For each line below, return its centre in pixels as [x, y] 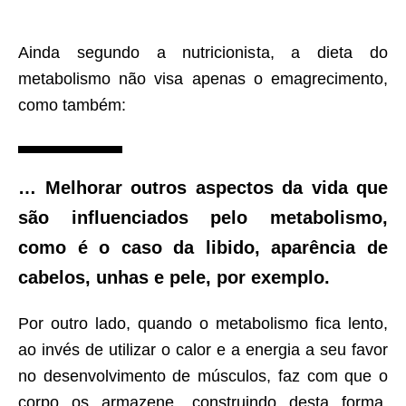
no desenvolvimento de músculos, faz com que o [203, 377]
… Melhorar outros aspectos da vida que [203, 188]
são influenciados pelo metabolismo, [203, 218]
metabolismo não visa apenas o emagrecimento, [203, 79]
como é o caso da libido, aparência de [203, 248]
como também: [72, 106]
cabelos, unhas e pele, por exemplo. [174, 278]
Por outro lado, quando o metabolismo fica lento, [203, 324]
